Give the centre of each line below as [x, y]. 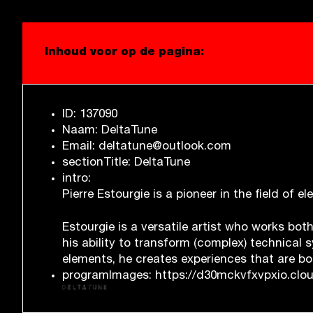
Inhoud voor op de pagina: [124, 53]
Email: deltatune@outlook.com [147, 147]
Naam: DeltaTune [110, 131]
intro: [77, 179]
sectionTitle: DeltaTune [126, 163]
